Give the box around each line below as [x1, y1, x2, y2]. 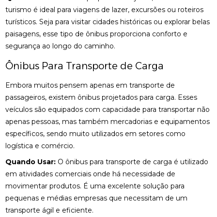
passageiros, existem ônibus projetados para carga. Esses [5, 93, 198, 102]
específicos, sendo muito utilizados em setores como [5, 129, 186, 138]
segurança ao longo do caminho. [5, 42, 116, 50]
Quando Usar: [5, 157, 56, 166]
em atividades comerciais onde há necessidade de [5, 170, 176, 178]
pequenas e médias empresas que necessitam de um [5, 194, 188, 202]
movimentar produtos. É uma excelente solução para [5, 182, 185, 190]
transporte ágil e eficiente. [5, 206, 94, 215]
